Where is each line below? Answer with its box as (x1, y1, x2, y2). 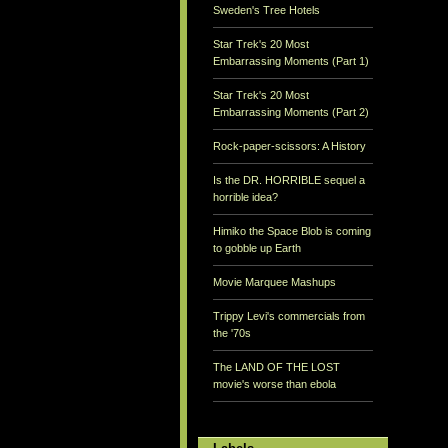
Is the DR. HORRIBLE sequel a (213, 174, 365, 187)
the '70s (213, 327, 251, 340)
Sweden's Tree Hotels (213, 4, 320, 17)
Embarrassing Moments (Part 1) (213, 55, 369, 68)
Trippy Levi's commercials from (213, 310, 365, 323)
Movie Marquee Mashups (213, 276, 336, 289)
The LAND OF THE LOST (213, 361, 340, 374)
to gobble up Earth (213, 242, 301, 255)
